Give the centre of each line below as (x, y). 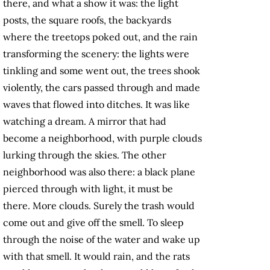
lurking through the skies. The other (85, 155)
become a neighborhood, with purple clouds (102, 138)
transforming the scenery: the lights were (96, 54)
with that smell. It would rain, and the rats (96, 256)
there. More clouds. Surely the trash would (99, 206)
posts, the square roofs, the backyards (87, 20)
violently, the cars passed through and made (102, 88)
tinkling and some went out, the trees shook (102, 71)
